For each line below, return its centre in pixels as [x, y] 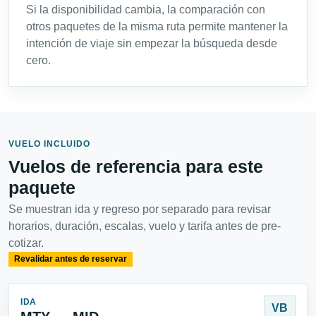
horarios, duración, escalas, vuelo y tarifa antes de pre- [145, 226]
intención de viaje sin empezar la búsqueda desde [152, 44]
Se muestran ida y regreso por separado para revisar [140, 209]
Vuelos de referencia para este [136, 167]
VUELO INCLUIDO [49, 144]
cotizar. [26, 243]
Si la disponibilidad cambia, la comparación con [146, 10]
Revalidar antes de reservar [70, 259]
